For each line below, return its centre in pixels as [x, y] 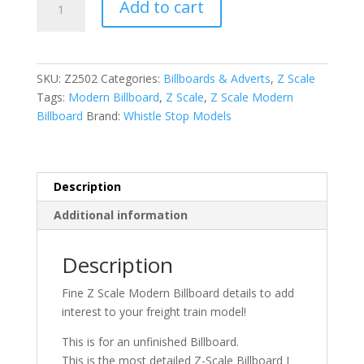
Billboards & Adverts [217, 79]
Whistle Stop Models [177, 116]
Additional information [120, 215]
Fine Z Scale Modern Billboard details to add [178, 293]
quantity [56, 71]
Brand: [104, 116]
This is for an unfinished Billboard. [150, 342]
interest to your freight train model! [154, 312]
